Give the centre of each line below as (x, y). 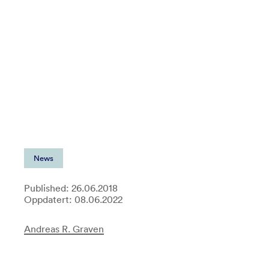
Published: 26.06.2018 (71, 188)
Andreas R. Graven (64, 229)
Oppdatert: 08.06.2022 (73, 199)
